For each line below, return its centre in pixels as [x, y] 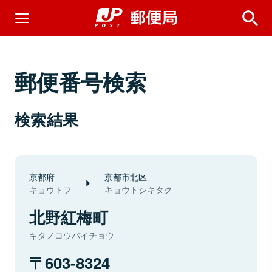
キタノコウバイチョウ [72, 235]
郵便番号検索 [81, 81]
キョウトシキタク [138, 189]
